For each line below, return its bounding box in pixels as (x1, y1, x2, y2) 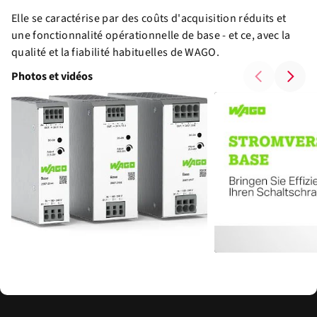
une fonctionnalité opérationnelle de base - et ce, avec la (11, 28, 291, 44)
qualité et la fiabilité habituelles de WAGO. (11, 45, 220, 61)
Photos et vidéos (11, 69, 93, 85)
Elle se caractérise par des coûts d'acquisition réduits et (11, 11, 287, 27)
